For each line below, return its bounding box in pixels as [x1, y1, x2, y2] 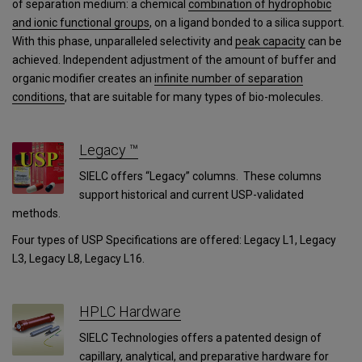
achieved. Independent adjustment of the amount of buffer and [12, 53, 336, 66]
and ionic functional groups [12, 16, 149, 29]
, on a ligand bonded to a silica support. [149, 16, 344, 29]
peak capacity [235, 35, 305, 48]
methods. [12, 207, 61, 220]
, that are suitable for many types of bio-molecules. [65, 90, 323, 103]
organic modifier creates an [12, 72, 152, 85]
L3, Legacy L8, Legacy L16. [12, 252, 145, 265]
